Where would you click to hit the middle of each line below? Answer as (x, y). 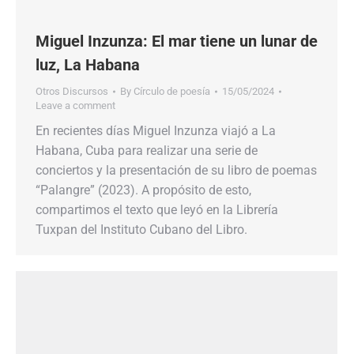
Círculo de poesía (172, 91)
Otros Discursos (72, 91)
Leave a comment (75, 105)
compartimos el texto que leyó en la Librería (157, 210)
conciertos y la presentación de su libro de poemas (176, 170)
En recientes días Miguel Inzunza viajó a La (156, 131)
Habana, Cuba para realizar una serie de (147, 151)
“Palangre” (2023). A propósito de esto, (143, 190)
